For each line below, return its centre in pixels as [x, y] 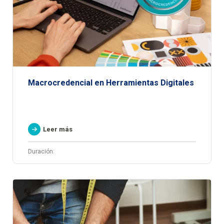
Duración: [41, 151]
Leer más [58, 129]
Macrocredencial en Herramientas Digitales [111, 82]
